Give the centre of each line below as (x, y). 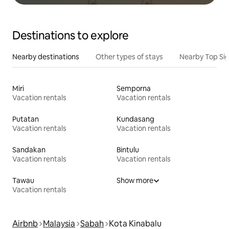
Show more (135, 180)
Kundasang (135, 119)
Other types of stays (129, 56)
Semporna (134, 88)
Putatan (26, 119)
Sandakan (29, 150)
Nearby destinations (46, 56)
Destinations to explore (71, 35)
